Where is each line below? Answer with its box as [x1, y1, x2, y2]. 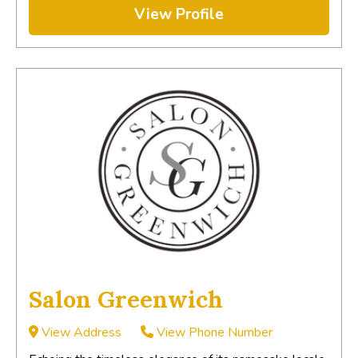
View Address [38, 323, 121, 341]
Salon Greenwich [29, 284, 223, 314]
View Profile [134, 3, 224, 25]
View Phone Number [153, 323, 272, 341]
